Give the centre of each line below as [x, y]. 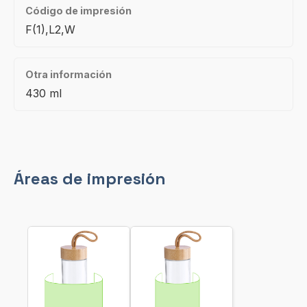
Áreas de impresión [90, 179]
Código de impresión [78, 11]
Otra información [69, 74]
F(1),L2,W [50, 29]
